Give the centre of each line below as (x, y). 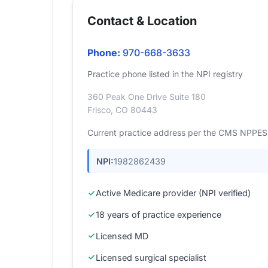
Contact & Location (142, 21)
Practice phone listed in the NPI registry (165, 74)
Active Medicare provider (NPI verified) (173, 193)
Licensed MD (122, 236)
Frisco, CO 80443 (122, 110)
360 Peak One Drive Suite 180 (147, 97)
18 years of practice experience (159, 215)
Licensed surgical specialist (151, 257)
